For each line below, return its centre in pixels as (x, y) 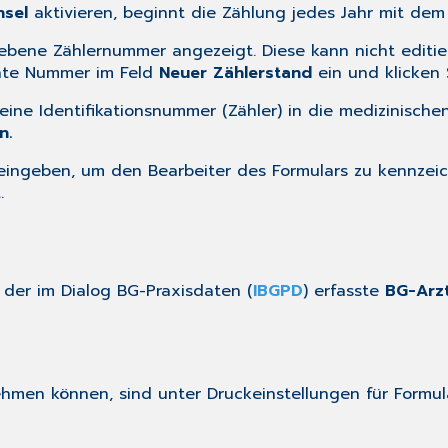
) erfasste (344, 291)
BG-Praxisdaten (179, 291)
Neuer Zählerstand (235, 73)
